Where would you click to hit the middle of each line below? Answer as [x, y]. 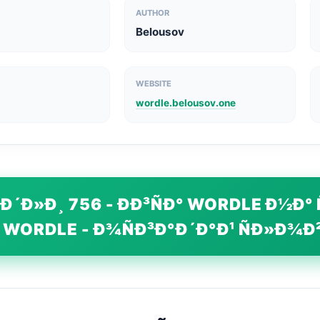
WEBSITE [154, 84]
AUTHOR [153, 13]
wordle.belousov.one [186, 103]
